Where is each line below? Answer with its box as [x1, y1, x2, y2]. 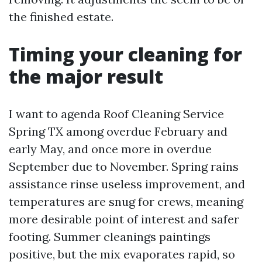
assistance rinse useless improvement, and [9, 177, 245, 191]
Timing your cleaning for [9, 42, 242, 67]
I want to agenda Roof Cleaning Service [9, 106, 224, 121]
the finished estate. [9, 9, 113, 24]
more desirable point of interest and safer [9, 212, 239, 226]
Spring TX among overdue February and [9, 124, 227, 139]
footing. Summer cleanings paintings [9, 229, 211, 244]
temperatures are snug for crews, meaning [9, 194, 243, 209]
